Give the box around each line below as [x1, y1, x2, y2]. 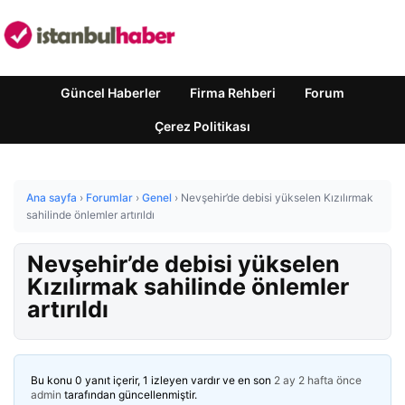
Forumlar [86, 191, 133, 204]
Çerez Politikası [155, 118, 250, 134]
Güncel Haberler [61, 85, 161, 100]
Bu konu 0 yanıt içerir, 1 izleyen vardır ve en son [31, 373, 274, 387]
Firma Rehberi [190, 85, 276, 100]
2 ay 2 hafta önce [274, 373, 362, 387]
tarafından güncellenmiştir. [61, 388, 197, 401]
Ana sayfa [26, 191, 77, 204]
